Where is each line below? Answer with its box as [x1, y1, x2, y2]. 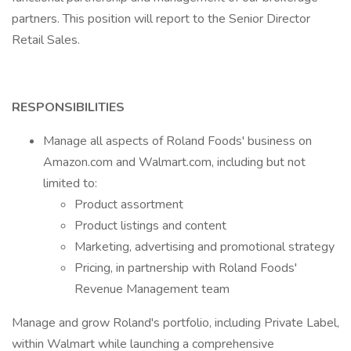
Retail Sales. [12, 31, 80, 49]
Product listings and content [74, 217, 226, 234]
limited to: [43, 175, 97, 192]
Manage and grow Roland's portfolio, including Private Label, [12, 314, 339, 331]
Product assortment [74, 196, 183, 213]
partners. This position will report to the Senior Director [12, 10, 310, 27]
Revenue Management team [74, 280, 230, 298]
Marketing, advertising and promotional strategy [74, 238, 335, 255]
